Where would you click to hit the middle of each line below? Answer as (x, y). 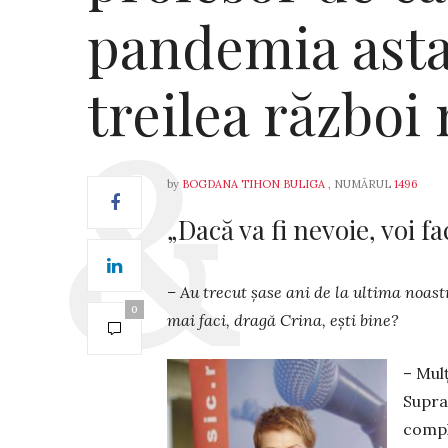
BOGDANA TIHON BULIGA (253, 184)
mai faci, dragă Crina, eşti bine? (283, 320)
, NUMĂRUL (359, 184)
